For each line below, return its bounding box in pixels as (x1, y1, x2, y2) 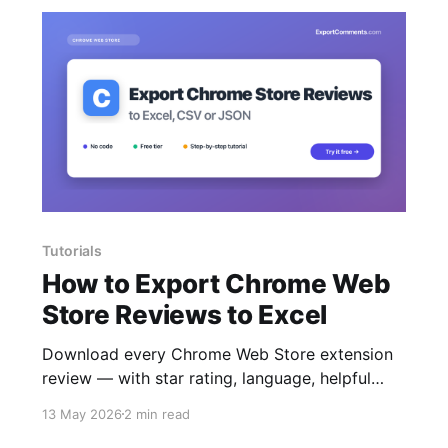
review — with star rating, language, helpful (41, 367, 371, 388)
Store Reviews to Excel (41, 298, 328, 330)
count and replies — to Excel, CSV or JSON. (41, 391, 376, 412)
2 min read (123, 405, 190, 422)
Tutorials (41, 241, 103, 259)
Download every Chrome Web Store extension (41, 343, 393, 364)
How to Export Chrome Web (41, 267, 391, 299)
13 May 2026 (41, 405, 122, 422)
